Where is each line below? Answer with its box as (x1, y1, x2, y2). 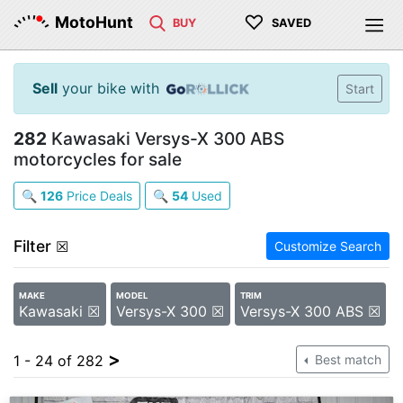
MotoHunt (55, 13, 133, 31)
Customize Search (274, 238, 381, 254)
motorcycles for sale (13, 148, 182, 170)
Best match (311, 352, 381, 367)
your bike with (58, 79, 159, 97)
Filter (13, 237, 51, 255)
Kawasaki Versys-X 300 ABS (47, 128, 284, 149)
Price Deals (63, 188, 132, 203)
